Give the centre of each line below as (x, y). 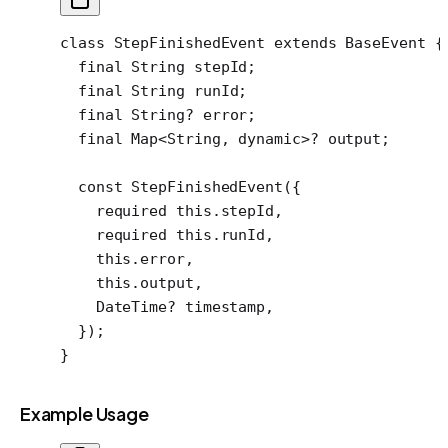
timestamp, (225, 306)
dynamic (269, 138)
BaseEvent (381, 42)
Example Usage (84, 413)
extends (301, 42)
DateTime (114, 306)
